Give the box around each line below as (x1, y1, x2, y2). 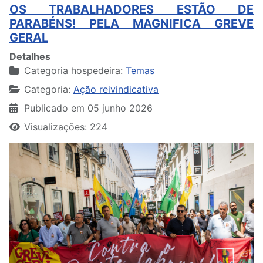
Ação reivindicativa (73, 83, 159, 95)
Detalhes (9, 50, 50, 62)
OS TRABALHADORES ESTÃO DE (9, 2, 254, 16)
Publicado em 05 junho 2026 (24, 102, 153, 114)
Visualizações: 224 (24, 120, 107, 133)
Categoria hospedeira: (21, 64, 126, 76)
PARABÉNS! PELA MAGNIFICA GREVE (9, 16, 254, 31)
